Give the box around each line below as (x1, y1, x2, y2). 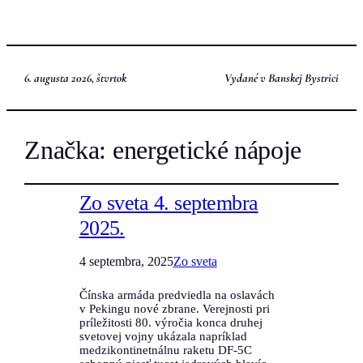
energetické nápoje (112, 135, 302, 165)
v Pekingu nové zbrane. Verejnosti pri (79, 302, 270, 316)
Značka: (24, 135, 113, 165)
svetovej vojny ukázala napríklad (79, 330, 247, 344)
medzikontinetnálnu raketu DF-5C (79, 344, 252, 357)
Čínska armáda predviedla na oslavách (79, 288, 275, 302)
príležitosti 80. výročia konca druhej (79, 316, 263, 330)
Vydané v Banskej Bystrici (224, 70, 339, 85)
